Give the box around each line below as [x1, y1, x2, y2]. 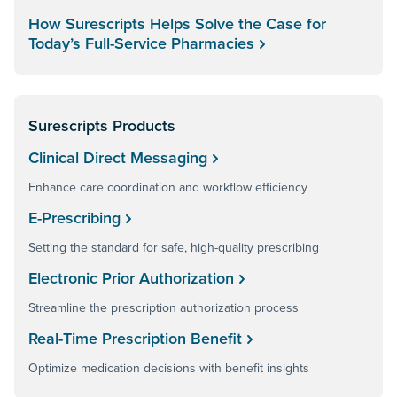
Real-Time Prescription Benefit [28, 327, 242, 350]
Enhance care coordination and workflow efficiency [28, 178, 307, 197]
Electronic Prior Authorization [28, 267, 234, 290]
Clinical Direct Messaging [28, 146, 207, 169]
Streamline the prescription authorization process [28, 299, 299, 317]
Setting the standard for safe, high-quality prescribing [28, 238, 319, 257]
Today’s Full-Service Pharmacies [28, 32, 254, 55]
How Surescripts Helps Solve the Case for [28, 12, 326, 35]
